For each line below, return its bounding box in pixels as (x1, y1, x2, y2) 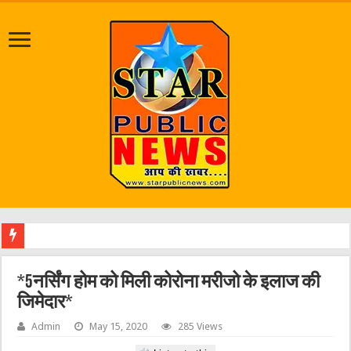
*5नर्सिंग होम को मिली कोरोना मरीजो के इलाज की (17, 273, 320, 292)
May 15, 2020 (89, 320, 148, 332)
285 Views (178, 320, 223, 332)
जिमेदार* (17, 294, 74, 313)
